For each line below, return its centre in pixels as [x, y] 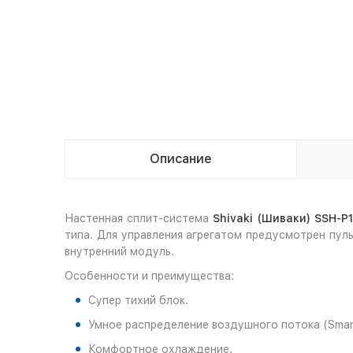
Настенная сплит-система [139, 218]
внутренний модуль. [119, 251]
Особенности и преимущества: [149, 276]
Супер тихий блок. [138, 300]
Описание [181, 159]
